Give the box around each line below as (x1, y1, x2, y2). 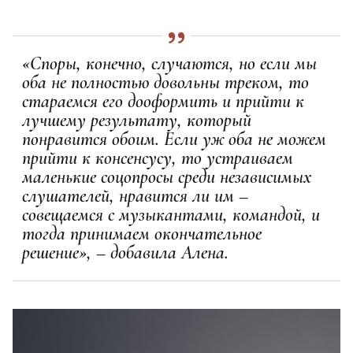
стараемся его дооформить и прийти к (22, 89, 304, 113)
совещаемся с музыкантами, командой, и (22, 203, 320, 226)
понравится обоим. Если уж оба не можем (22, 127, 326, 150)
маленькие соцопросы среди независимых (22, 165, 311, 188)
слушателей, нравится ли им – (22, 184, 248, 207)
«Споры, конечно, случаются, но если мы (22, 51, 317, 75)
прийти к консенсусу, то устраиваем (22, 146, 293, 169)
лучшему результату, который (22, 108, 251, 132)
